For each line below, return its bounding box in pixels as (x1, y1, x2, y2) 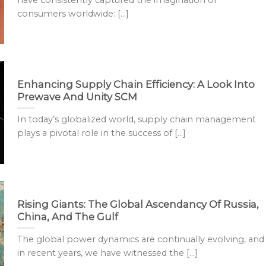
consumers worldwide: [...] (17, 8, 129, 20)
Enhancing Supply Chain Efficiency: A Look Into (17, 78, 255, 90)
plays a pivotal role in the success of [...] (17, 128, 186, 139)
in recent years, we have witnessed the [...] (17, 248, 198, 259)
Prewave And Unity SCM (17, 90, 137, 103)
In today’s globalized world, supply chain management (17, 114, 256, 125)
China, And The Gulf (17, 210, 118, 223)
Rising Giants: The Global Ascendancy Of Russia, (17, 198, 259, 210)
